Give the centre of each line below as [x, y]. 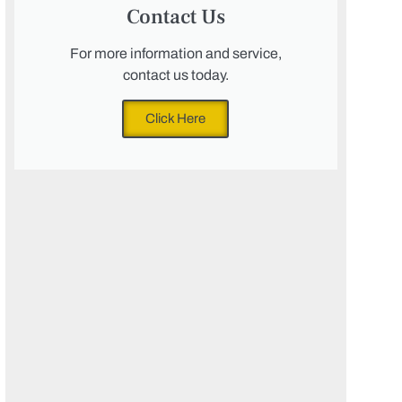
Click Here [176, 118]
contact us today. [175, 75]
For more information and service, [175, 53]
